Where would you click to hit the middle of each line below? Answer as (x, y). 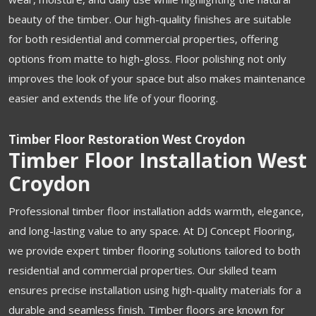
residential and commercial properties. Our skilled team (142, 270)
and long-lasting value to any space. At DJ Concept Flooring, (152, 230)
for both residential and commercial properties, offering (144, 38)
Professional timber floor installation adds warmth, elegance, (156, 211)
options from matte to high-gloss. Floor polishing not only (147, 58)
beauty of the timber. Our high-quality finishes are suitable (150, 19)
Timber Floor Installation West (158, 160)
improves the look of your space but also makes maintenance (157, 78)
